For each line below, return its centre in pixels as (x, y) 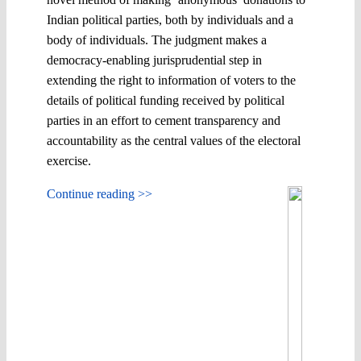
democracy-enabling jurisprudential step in (154, 60)
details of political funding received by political (166, 100)
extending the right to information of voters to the (171, 80)
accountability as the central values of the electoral (174, 140)
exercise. (69, 160)
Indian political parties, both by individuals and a (170, 19)
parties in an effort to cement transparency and (164, 120)
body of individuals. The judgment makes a (157, 39)
